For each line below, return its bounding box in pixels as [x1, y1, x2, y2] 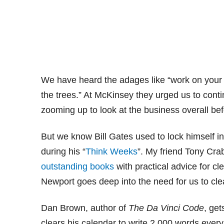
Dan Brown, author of [41, 203, 128, 213]
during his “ [41, 146, 85, 157]
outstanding [41, 161, 87, 172]
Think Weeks [85, 146, 137, 157]
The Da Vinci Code [128, 203, 204, 213]
